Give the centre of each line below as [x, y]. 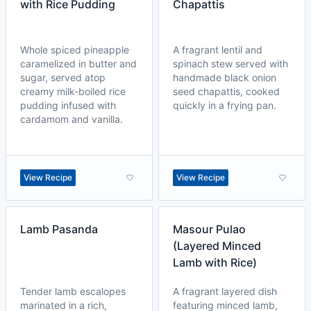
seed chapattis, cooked [226, 91]
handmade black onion [225, 77]
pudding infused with [68, 105]
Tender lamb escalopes [73, 291]
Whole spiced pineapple [75, 50]
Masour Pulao [209, 229]
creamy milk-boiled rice [73, 91]
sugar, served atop [63, 77]
